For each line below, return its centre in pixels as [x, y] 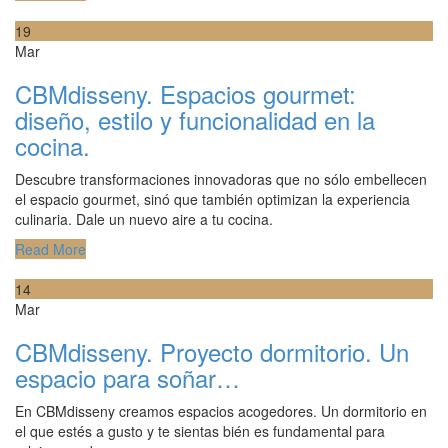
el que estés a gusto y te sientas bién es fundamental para [200, 431]
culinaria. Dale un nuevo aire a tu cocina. [144, 219]
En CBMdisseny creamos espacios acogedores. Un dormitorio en [221, 411]
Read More [50, 249]
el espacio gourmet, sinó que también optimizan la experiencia [212, 199]
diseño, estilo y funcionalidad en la [195, 120]
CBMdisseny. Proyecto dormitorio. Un [212, 352]
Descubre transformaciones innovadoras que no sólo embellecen [221, 179]
